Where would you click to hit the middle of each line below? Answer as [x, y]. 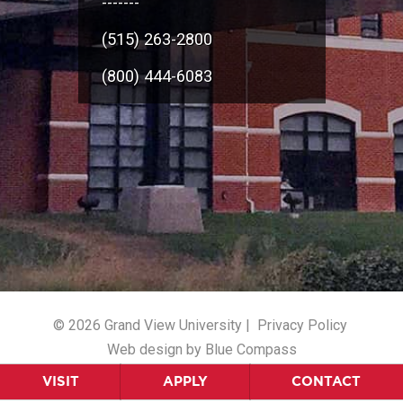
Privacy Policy [302, 325]
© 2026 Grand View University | [153, 325]
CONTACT [327, 381]
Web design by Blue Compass [201, 350]
